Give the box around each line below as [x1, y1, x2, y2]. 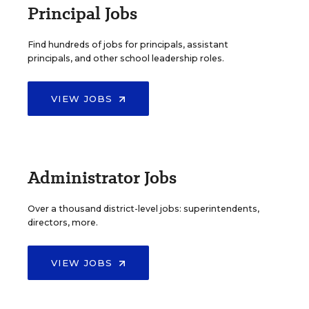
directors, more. [28, 217, 98, 228]
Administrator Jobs [28, 165, 177, 190]
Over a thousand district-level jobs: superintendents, [28, 203, 259, 214]
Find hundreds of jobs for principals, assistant [28, 39, 228, 50]
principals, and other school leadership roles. [28, 52, 224, 63]
